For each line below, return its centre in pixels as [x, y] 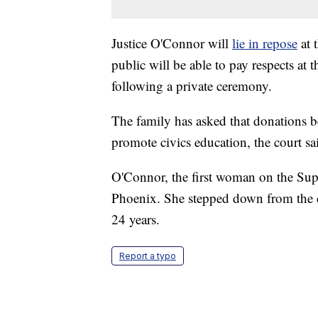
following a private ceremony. [192, 85]
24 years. [136, 219]
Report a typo [148, 256]
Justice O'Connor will [172, 43]
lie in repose [265, 43]
